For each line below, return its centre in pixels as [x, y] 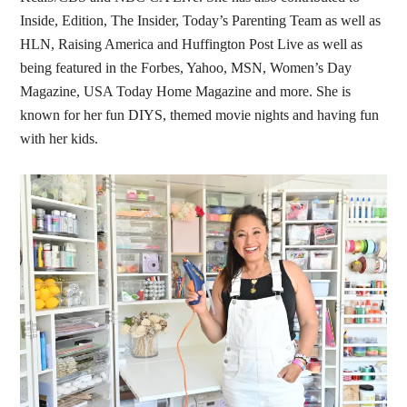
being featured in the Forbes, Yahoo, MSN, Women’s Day [186, 67]
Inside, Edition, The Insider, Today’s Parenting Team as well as [201, 20]
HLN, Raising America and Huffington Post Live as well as [192, 44]
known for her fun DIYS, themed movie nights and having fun [200, 114]
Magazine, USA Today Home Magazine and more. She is [186, 91]
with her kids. [61, 138]
